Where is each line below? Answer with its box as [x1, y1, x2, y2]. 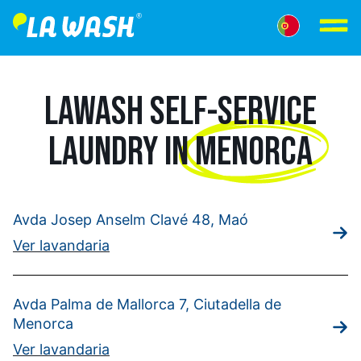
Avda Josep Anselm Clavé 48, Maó [13, 211, 248, 228]
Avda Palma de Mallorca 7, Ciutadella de [13, 296, 281, 313]
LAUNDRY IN [48, 131, 189, 172]
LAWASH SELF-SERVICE [44, 91, 317, 131]
